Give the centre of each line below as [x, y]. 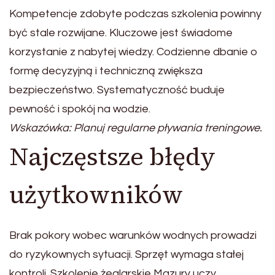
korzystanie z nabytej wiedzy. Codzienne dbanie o [134, 52]
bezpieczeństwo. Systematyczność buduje [117, 90]
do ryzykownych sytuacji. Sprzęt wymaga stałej [126, 255]
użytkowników [96, 195]
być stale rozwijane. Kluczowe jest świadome [121, 33]
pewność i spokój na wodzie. [80, 109]
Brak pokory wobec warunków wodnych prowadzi [133, 236]
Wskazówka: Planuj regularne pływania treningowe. [136, 128]
